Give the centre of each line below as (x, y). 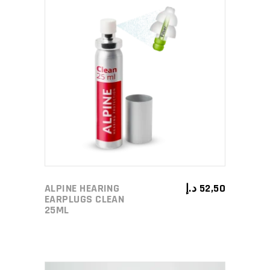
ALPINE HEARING (82, 188)
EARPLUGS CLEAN (85, 199)
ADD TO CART (126, 76)
